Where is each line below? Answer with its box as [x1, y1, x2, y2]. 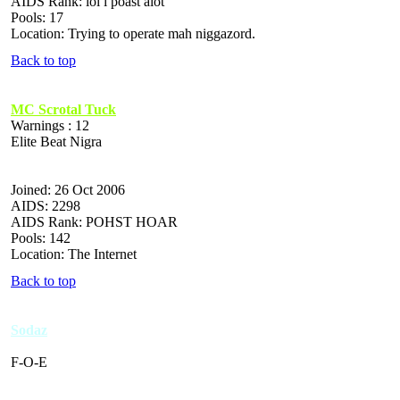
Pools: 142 [11, 229, 71, 246]
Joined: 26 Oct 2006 [11, 181, 125, 197]
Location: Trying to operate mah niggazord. [11, 25, 255, 41]
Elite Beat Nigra [11, 133, 102, 149]
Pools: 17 [11, 9, 63, 25]
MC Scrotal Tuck [11, 101, 116, 117]
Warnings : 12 [11, 117, 89, 133]
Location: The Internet [11, 246, 137, 262]
